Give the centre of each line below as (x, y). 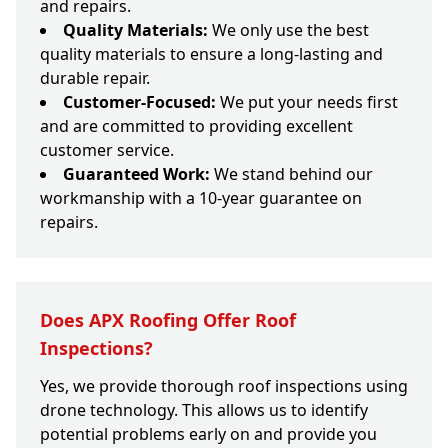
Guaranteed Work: (136, 174)
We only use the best (288, 30)
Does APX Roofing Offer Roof (168, 320)
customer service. (107, 150)
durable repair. (95, 78)
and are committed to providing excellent (196, 126)
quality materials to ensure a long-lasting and (211, 54)
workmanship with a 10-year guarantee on (201, 198)
